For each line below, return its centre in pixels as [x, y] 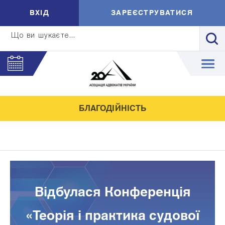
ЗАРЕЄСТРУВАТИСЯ [152, 13]
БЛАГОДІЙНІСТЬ [113, 108]
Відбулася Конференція [113, 193]
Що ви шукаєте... [43, 36]
